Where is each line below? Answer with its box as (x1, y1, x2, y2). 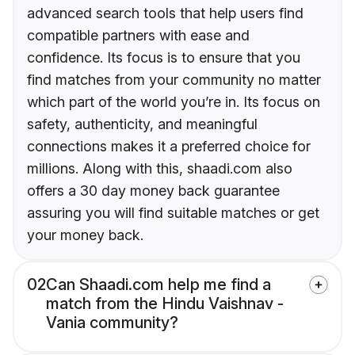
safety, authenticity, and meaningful (27, 116, 258, 133)
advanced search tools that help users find (27, 5, 303, 22)
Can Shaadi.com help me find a (46, 275, 271, 295)
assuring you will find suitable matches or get (27, 204, 319, 222)
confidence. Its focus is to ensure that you (27, 49, 300, 67)
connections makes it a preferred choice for (27, 138, 311, 155)
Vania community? (46, 313, 178, 333)
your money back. (27, 227, 143, 244)
